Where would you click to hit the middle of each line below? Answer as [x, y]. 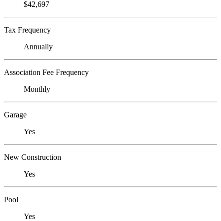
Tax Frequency [27, 30]
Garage [15, 115]
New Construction [33, 157]
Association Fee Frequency [46, 73]
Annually [38, 47]
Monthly [37, 89]
